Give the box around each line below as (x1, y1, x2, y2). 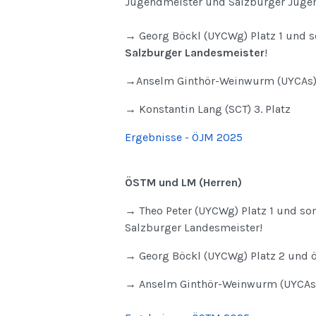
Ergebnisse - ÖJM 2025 (124, 130, 243, 144)
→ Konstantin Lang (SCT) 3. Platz (124, 102, 291, 116)
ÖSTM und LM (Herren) (124, 175, 242, 189)
